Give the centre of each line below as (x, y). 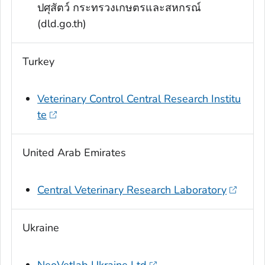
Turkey (38, 62)
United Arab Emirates (74, 153)
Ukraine (41, 228)
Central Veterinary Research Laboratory (132, 190)
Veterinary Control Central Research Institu (139, 99)
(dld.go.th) (62, 24)
